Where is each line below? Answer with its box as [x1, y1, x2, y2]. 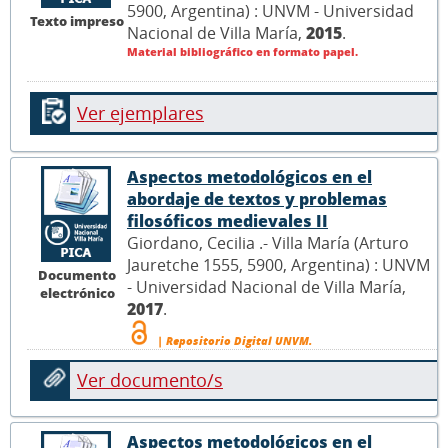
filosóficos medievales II [127, 209, 328, 232]
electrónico [39, 283, 115, 302]
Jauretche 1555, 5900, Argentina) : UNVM [127, 253, 430, 276]
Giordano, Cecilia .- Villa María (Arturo [127, 231, 409, 254]
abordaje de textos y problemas [127, 187, 387, 210]
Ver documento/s [77, 367, 223, 392]
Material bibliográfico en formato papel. [127, 43, 358, 59]
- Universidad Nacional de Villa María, [127, 275, 406, 298]
